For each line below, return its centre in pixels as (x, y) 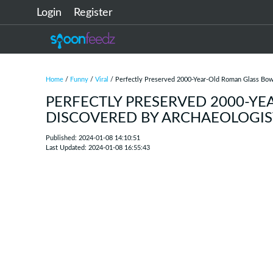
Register (93, 13)
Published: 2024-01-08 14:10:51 (93, 138)
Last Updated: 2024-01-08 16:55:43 (98, 148)
